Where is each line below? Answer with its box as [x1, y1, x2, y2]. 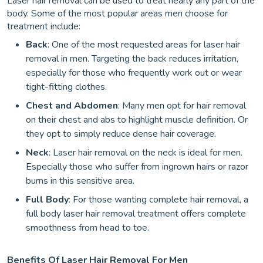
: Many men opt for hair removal [118, 99, 246, 113]
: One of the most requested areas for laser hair [48, 38, 240, 52]
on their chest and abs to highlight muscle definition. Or [26, 113, 248, 127]
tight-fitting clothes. [26, 80, 107, 94]
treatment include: [7, 20, 80, 33]
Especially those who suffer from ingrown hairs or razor [26, 160, 248, 174]
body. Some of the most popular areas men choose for [7, 7, 228, 21]
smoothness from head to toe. [26, 221, 149, 235]
